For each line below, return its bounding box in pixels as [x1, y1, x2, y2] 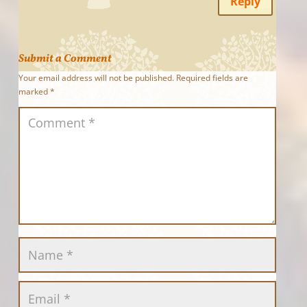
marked [18, 85, 50, 97]
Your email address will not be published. [18, 71, 174, 84]
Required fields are [175, 71, 248, 84]
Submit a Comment [18, 51, 112, 66]
